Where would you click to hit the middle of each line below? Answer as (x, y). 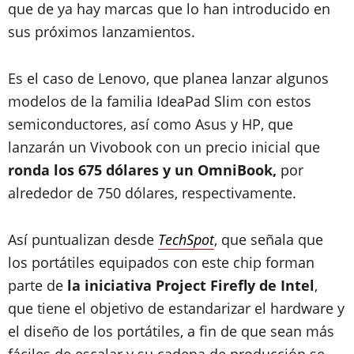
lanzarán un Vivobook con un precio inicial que (164, 147)
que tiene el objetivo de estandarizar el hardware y (176, 308)
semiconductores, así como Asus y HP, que (151, 124)
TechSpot (186, 239)
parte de (36, 285)
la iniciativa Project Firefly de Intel (189, 285)
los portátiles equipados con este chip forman (161, 262)
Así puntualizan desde (83, 239)
